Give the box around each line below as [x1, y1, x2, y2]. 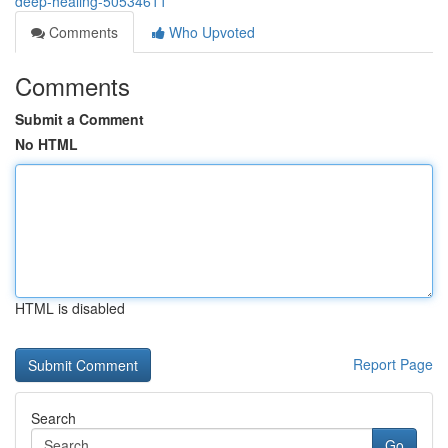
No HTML [15, 134, 78, 154]
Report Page [353, 354, 433, 374]
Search [31, 408, 76, 428]
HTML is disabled [15, 298, 125, 318]
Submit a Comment [15, 109, 144, 129]
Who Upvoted [165, 22, 255, 42]
